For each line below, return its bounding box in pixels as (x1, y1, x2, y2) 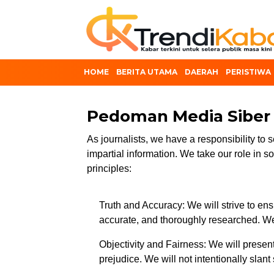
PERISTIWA (226, 67, 271, 76)
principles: (87, 163, 131, 174)
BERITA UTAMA (116, 67, 177, 76)
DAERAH (185, 67, 218, 76)
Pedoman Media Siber (87, 106, 270, 126)
